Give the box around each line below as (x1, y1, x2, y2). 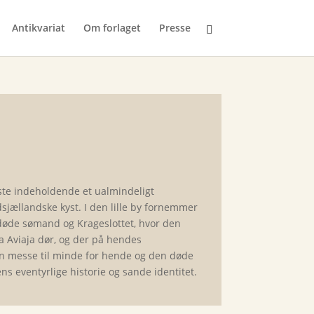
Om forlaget (83, 21, 141, 34)
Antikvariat (11, 21, 65, 34)
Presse (158, 21, 191, 34)
